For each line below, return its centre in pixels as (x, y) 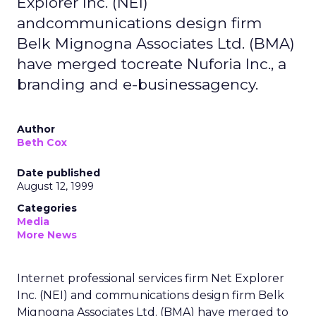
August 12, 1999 (55, 186)
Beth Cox (42, 142)
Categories (47, 208)
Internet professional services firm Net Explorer (151, 278)
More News (47, 235)
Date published (59, 173)
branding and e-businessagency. (138, 84)
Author (36, 129)
